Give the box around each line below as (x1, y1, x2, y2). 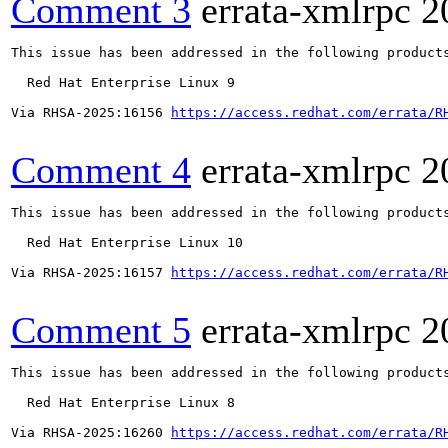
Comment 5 (11, 309, 191, 351)
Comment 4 (11, 149, 191, 191)
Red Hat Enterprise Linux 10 (11, 235, 243, 250)
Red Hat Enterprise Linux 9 (11, 75, 235, 90)
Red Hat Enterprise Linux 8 (11, 395, 235, 410)
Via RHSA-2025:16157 (11, 265, 171, 280)
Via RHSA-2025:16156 (11, 105, 171, 120)
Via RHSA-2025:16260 (11, 425, 171, 440)
